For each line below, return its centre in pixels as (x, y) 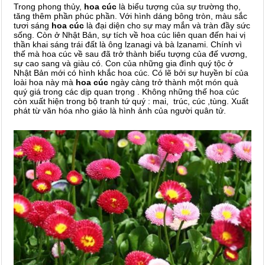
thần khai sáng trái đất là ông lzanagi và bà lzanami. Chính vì (128, 44)
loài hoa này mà (45, 82)
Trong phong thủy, (49, 6)
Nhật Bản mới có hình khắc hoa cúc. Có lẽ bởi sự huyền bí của (131, 72)
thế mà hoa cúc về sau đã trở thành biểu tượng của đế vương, (130, 54)
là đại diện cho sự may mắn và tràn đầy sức (167, 25)
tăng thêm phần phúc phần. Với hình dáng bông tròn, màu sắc (130, 16)
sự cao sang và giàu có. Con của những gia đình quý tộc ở (123, 63)
